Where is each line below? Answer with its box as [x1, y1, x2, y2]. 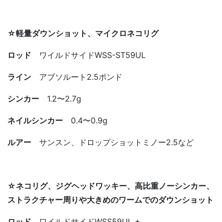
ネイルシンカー [7, 115, 63, 125]
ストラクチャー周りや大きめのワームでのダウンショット [7, 194, 214, 205]
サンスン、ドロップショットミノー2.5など [31, 137, 194, 147]
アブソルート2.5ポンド [31, 71, 122, 82]
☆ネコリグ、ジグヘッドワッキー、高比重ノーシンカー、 [7, 180, 214, 191]
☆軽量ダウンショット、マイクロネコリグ [7, 28, 159, 38]
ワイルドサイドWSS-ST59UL [31, 50, 146, 60]
